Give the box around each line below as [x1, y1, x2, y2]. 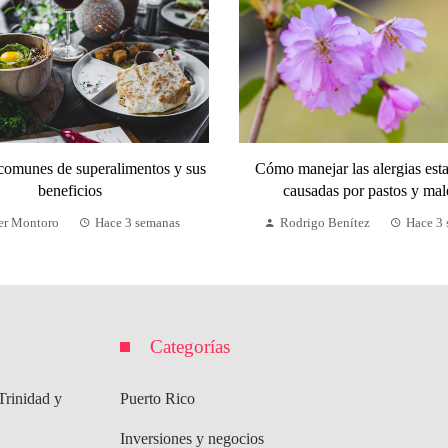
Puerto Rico [120, 389, 195, 407]
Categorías [150, 335, 230, 357]
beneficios [38, 181, 103, 199]
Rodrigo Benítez [280, 215, 371, 230]
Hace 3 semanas [95, 215, 181, 230]
